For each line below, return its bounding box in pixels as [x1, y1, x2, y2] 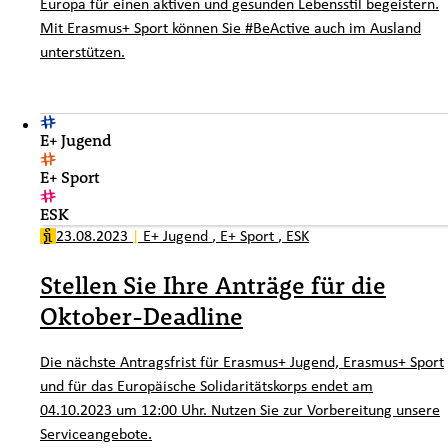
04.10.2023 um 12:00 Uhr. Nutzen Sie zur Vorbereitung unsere [40, 397, 440, 420]
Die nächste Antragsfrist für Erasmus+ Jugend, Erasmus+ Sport [40, 349, 444, 372]
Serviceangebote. [40, 421, 152, 444]
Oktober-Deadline [40, 301, 243, 332]
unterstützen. [40, 40, 125, 63]
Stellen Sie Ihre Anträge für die [40, 270, 386, 301]
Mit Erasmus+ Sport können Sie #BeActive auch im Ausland [40, 16, 421, 39]
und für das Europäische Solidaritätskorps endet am [40, 373, 373, 396]
